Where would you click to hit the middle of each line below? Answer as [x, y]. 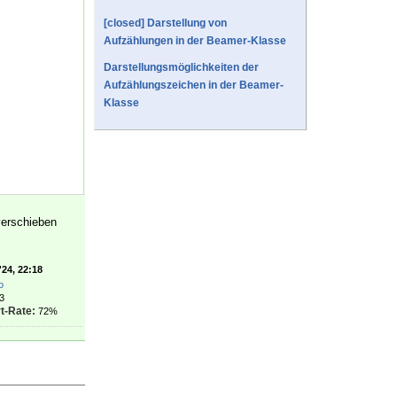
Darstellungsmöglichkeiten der [181, 68]
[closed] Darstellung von [165, 23]
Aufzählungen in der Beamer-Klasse [195, 41]
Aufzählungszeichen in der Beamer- [194, 86]
